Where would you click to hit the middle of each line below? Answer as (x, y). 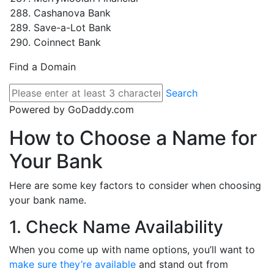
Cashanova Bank (72, 13)
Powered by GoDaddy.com (72, 109)
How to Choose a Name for (133, 138)
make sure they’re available (72, 264)
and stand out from (182, 264)
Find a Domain (43, 67)
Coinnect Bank (67, 42)
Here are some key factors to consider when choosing (135, 185)
